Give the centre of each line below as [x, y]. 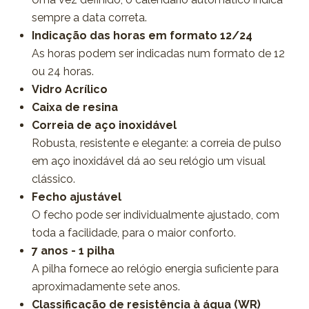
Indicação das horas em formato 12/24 [142, 36]
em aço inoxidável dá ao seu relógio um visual [148, 161]
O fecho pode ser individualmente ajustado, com [155, 215]
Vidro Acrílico [69, 89]
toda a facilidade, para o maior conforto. [133, 233]
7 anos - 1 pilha [73, 251]
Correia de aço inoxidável [104, 125]
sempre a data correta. [89, 18]
